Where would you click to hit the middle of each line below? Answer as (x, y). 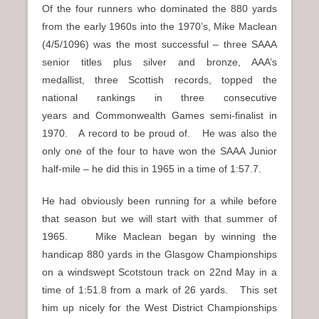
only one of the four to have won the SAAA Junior (159, 151)
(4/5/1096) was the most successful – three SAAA (159, 44)
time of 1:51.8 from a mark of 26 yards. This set (159, 290)
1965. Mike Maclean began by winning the (159, 236)
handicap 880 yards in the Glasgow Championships (159, 254)
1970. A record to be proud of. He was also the (159, 133)
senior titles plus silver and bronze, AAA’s (159, 62)
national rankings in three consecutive (159, 98)
